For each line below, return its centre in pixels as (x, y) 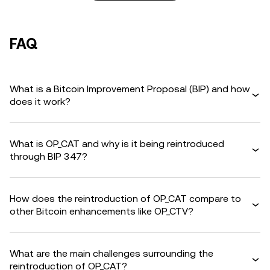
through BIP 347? (49, 156)
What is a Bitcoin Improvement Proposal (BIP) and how (130, 89)
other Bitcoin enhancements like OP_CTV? (102, 211)
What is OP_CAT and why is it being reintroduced (117, 144)
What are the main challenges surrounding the (111, 253)
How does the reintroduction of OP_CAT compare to (125, 199)
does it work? (40, 102)
